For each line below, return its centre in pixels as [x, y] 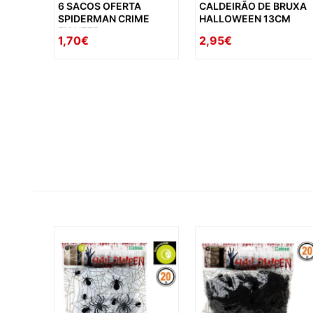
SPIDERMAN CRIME [104, 19]
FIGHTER [79, 31]
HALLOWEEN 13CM [245, 19]
